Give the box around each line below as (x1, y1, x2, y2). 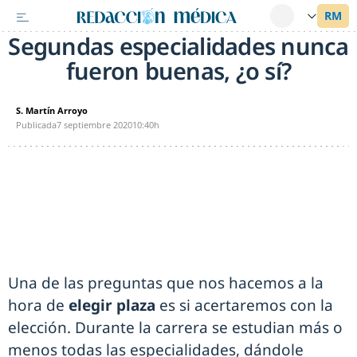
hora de (8, 295, 69, 316)
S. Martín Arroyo (16, 104, 88, 116)
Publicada (16, 119, 57, 131)
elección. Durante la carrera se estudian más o (8, 317, 343, 338)
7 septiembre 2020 (57, 119, 132, 131)
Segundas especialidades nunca (8, 30, 349, 61)
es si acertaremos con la (155, 295, 333, 316)
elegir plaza (69, 295, 155, 316)
